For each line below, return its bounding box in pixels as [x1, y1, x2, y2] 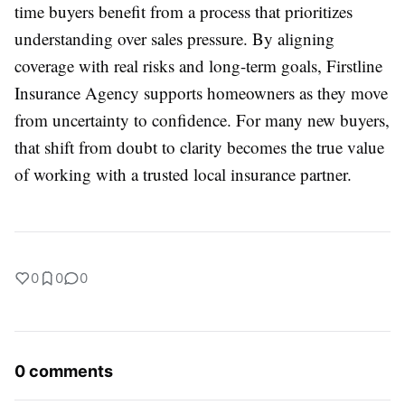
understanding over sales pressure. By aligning [14, 27, 334, 51]
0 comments [14, 362, 113, 381]
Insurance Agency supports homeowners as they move [14, 81, 388, 105]
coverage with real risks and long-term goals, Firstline [14, 54, 382, 78]
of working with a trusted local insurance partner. [14, 163, 352, 186]
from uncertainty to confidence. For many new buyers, [14, 108, 390, 132]
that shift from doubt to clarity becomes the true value [14, 136, 384, 159]
